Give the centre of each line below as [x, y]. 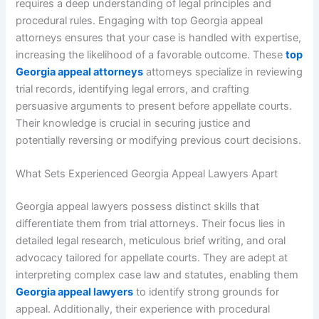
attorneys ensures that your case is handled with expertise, [159, 37]
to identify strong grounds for [206, 292]
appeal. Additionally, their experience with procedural [143, 309]
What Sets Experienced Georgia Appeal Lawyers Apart [147, 174]
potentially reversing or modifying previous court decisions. [159, 140]
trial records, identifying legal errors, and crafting [133, 89]
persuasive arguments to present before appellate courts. [154, 106]
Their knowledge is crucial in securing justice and [134, 123]
